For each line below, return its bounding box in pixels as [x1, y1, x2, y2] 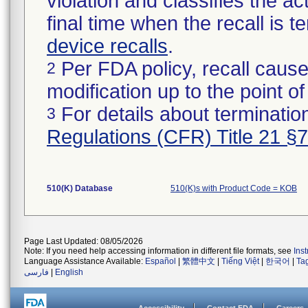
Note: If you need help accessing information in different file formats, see [24, 246, 294, 256]
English [55, 267, 83, 277]
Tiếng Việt [221, 256, 259, 266]
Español [145, 256, 176, 266]
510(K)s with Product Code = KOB [170, 184, 297, 193]
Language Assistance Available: [24, 256, 145, 266]
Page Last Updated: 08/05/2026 [24, 236, 143, 246]
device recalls [47, 35, 168, 57]
